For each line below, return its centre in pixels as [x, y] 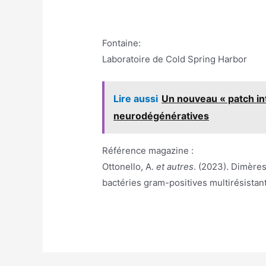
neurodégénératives [161, 115]
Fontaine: [122, 43]
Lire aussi [136, 98]
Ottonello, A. [129, 166]
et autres [175, 166]
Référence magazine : [148, 150]
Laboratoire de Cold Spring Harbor [175, 59]
